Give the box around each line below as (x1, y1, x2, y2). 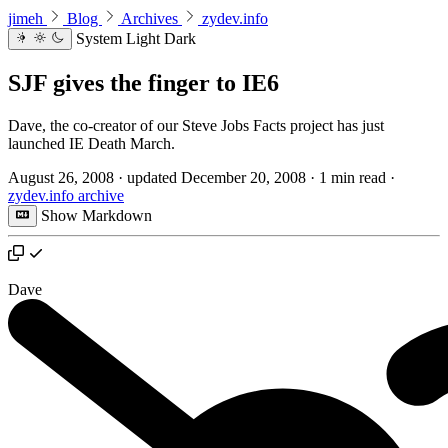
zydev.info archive (8, 187, 124, 205)
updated (127, 169, 181, 187)
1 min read (319, 169, 390, 187)
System (75, 30, 122, 48)
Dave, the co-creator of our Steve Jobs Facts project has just (8, 117, 384, 135)
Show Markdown (41, 207, 153, 225)
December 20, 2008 (181, 169, 306, 187)
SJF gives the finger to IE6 (8, 70, 279, 97)
